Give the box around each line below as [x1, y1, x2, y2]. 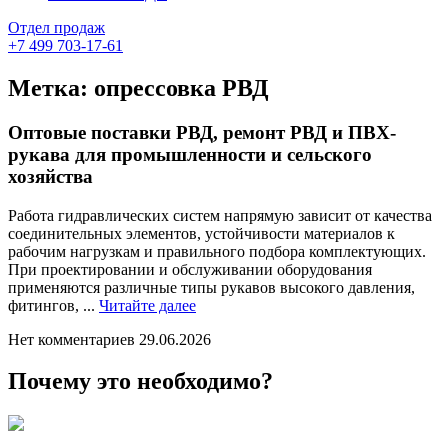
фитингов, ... [8, 296, 99, 314]
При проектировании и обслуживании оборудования [8, 260, 372, 278]
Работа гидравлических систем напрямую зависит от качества [8, 206, 432, 224]
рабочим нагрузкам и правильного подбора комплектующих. [8, 242, 426, 260]
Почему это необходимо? [8, 368, 273, 395]
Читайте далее [99, 296, 196, 314]
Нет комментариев [8, 330, 135, 348]
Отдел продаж [8, 19, 105, 36]
